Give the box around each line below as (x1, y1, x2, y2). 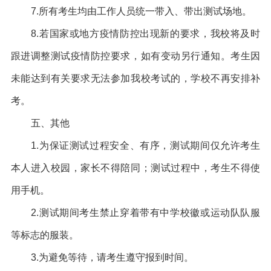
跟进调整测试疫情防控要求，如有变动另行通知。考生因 (10, 50, 261, 61)
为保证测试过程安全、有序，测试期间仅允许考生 (39, 140, 261, 151)
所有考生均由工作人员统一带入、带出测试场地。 (39, 5, 252, 16)
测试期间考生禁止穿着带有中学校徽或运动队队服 (39, 207, 261, 218)
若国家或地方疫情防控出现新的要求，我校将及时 (39, 28, 261, 39)
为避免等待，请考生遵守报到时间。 (39, 252, 194, 263)
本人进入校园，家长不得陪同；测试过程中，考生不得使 (10, 162, 261, 173)
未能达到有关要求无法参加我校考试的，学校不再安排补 (10, 73, 261, 83)
